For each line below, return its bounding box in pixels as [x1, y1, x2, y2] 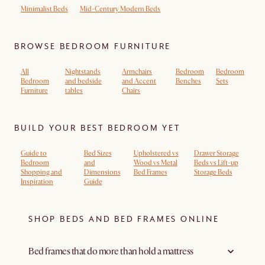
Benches [176, 77, 201, 86]
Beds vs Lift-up [193, 159, 238, 167]
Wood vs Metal [133, 159, 177, 167]
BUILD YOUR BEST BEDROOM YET [14, 122, 180, 133]
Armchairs [122, 67, 153, 76]
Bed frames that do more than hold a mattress [28, 245, 193, 257]
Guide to [21, 149, 47, 158]
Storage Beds [193, 168, 232, 177]
